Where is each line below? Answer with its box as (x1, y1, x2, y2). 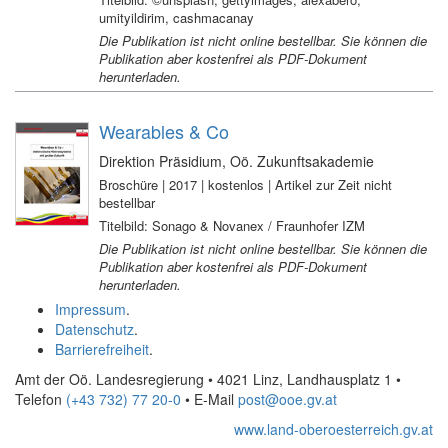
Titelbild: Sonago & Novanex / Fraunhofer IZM (98, 216, 365, 235)
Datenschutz (55, 319, 134, 339)
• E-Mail (185, 389, 234, 409)
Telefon (15, 389, 66, 409)
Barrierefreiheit (55, 339, 149, 359)
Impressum (55, 299, 126, 319)
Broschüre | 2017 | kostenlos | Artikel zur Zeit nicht (98, 175, 392, 194)
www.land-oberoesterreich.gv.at (234, 419, 433, 439)
